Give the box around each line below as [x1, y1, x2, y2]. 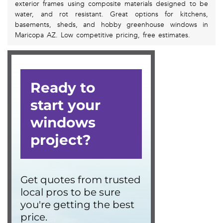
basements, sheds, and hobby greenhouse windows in [15, 20, 208, 29]
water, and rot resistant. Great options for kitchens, [15, 10, 208, 19]
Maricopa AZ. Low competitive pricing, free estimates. [15, 31, 190, 40]
